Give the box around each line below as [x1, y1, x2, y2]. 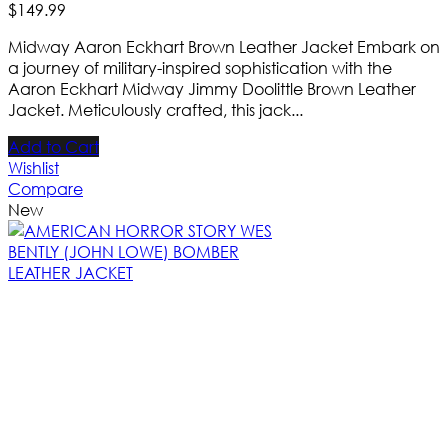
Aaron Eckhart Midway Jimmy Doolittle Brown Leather [8, 77, 416, 99]
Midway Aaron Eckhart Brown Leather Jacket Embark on [8, 35, 440, 57]
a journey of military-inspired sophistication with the [8, 56, 392, 78]
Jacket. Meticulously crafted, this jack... [8, 98, 303, 120]
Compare [8, 177, 83, 199]
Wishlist [8, 156, 59, 178]
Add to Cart [8, 135, 99, 157]
